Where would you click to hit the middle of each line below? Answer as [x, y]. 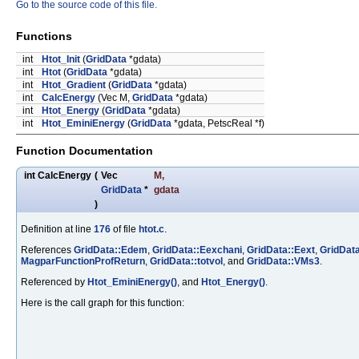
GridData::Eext [281, 250]
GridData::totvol [186, 261]
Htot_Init [61, 60]
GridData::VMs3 [283, 261]
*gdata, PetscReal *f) [218, 124]
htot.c [151, 229]
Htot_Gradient [74, 85]
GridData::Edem [111, 250]
